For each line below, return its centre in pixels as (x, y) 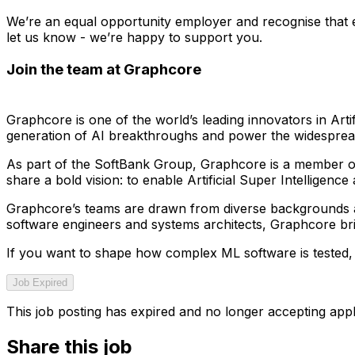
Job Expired (40, 282)
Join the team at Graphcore (104, 70)
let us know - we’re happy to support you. (134, 38)
